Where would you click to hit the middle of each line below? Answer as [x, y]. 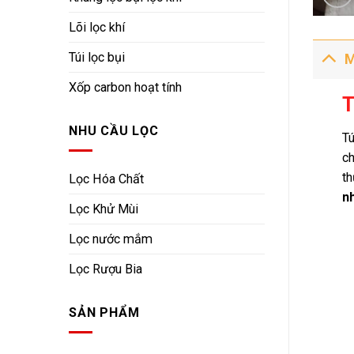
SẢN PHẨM [104, 313]
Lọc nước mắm [111, 239]
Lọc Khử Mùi [104, 209]
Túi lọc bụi [97, 58]
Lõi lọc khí [97, 28]
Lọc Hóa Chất [106, 179]
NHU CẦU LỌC [114, 131]
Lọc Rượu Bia [105, 269]
